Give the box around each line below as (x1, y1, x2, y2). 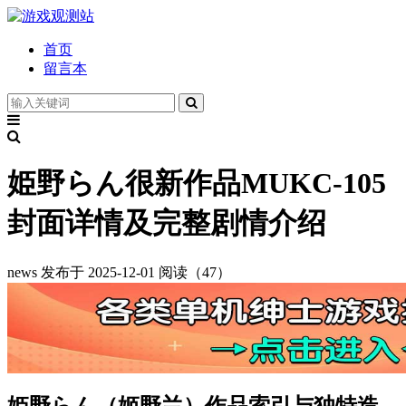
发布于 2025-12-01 (41, 264, 155, 280)
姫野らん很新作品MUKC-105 (7, 167, 386, 200)
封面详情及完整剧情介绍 (7, 207, 326, 240)
